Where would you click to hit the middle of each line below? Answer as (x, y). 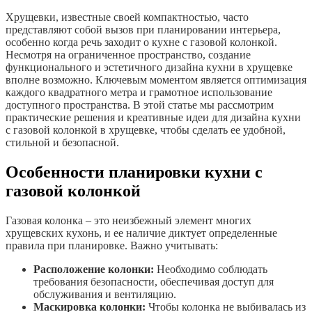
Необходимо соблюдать (211, 270)
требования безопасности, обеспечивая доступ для (154, 282)
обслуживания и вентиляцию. (105, 295)
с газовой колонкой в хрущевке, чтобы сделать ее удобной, (146, 130)
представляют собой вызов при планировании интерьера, (143, 30)
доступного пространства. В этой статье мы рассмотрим (140, 105)
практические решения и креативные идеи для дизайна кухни (153, 118)
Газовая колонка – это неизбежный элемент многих (128, 221)
